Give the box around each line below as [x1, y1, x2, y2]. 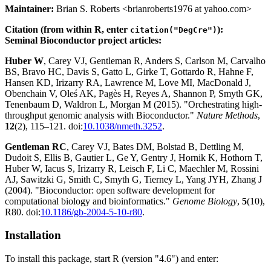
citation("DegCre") [130, 25, 217, 34]
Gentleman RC [5, 141, 67, 152]
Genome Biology [172, 195, 237, 206]
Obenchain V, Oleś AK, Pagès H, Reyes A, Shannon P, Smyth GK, [5, 88, 263, 99]
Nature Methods [197, 109, 258, 120]
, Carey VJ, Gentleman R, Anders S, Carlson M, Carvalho [44, 55, 266, 66]
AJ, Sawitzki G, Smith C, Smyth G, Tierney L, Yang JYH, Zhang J [5, 174, 262, 184]
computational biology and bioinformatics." [5, 195, 172, 206]
